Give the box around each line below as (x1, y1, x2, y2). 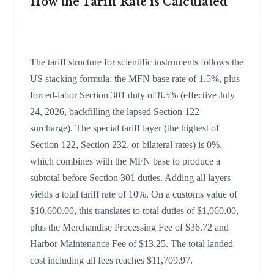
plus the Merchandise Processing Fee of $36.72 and (30, 222, 229, 233)
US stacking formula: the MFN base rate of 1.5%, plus (30, 73, 240, 84)
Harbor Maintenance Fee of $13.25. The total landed (30, 239, 233, 250)
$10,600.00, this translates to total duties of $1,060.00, (30, 206, 239, 217)
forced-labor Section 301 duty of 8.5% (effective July (30, 90, 235, 101)
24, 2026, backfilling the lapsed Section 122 (30, 106, 199, 117)
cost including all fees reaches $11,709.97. (30, 255, 193, 266)
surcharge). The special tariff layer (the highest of (30, 123, 219, 134)
